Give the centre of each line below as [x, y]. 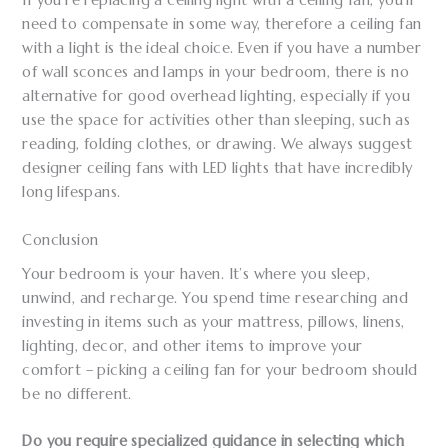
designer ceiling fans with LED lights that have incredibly [217, 168]
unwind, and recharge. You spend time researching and [215, 297]
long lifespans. [71, 192]
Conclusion [60, 239]
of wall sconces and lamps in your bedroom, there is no [216, 72]
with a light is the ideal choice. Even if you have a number [222, 48]
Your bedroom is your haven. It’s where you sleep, [196, 273]
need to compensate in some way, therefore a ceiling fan [222, 24]
